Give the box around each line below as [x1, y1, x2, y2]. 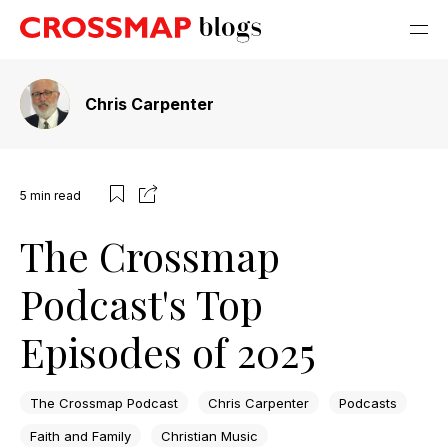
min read [30, 187, 81, 203]
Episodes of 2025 [20, 325, 316, 378]
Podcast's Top [20, 277, 263, 330]
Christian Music [161, 427, 258, 444]
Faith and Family [30, 427, 131, 444]
